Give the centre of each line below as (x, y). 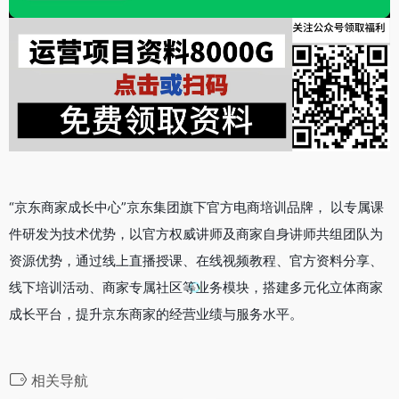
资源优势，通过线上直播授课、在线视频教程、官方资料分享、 (196, 261)
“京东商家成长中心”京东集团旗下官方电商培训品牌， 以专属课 (196, 208)
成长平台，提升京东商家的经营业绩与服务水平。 (156, 314)
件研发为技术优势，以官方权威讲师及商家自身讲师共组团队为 (196, 234)
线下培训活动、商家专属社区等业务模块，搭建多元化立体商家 (196, 288)
